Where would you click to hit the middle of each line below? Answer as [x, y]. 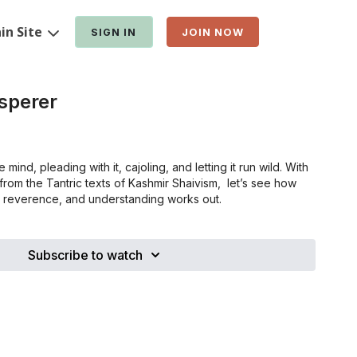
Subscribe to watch [85, 255]
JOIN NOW [212, 32]
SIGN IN [114, 32]
